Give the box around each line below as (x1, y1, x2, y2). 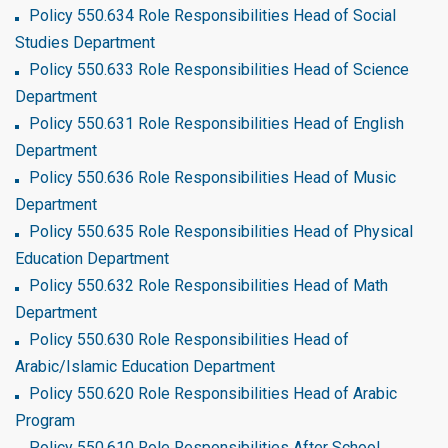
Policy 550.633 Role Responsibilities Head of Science (29, 60, 409, 79)
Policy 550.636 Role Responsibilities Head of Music (29, 168, 396, 187)
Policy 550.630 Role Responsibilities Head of (29, 330, 349, 349)
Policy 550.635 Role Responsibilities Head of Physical (29, 222, 413, 241)
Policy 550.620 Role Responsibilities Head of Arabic (29, 384, 397, 403)
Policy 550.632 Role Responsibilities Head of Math (29, 276, 388, 295)
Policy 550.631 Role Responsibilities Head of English (29, 114, 404, 133)
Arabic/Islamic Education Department (15, 357, 275, 376)
